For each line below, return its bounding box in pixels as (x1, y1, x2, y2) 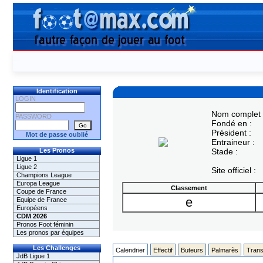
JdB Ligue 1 (16, 252, 50, 259)
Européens (16, 204, 48, 211)
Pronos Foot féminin (16, 221, 73, 228)
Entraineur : (211, 137, 255, 147)
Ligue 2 (16, 163, 37, 170)
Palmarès (211, 247, 238, 254)
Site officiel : (211, 166, 256, 175)
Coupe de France (16, 188, 66, 195)
